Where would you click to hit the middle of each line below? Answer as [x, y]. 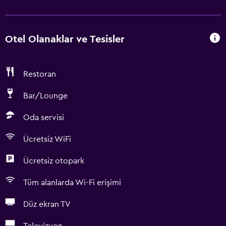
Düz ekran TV [47, 204]
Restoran [40, 74]
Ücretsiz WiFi [47, 139]
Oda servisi [44, 118]
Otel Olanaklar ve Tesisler [65, 39]
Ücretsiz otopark [54, 161]
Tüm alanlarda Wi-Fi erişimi [72, 183]
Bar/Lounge [45, 96]
